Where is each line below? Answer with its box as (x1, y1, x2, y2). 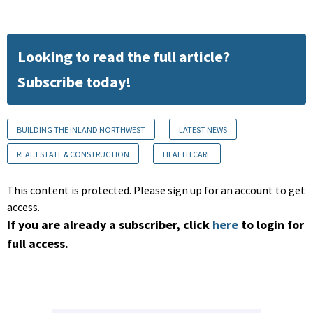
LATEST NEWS (179, 124, 227, 135)
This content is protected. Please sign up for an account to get (7, 182, 305, 197)
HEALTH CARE (163, 148, 211, 159)
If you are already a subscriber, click (7, 216, 210, 233)
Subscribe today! (17, 71, 131, 92)
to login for (241, 216, 304, 233)
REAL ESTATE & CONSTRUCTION (17, 148, 129, 159)
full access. (7, 235, 68, 252)
